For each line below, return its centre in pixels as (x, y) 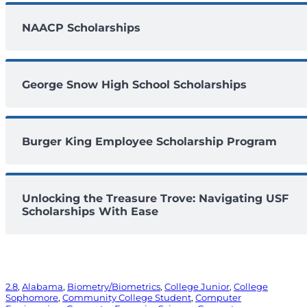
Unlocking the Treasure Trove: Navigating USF (155, 198)
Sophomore (32, 297)
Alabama (42, 286)
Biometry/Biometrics (114, 286)
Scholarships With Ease (90, 211)
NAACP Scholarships (81, 27)
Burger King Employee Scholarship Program (149, 141)
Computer (218, 297)
